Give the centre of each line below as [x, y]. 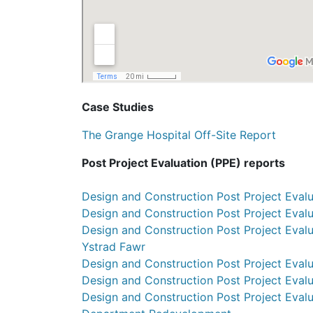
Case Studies [118, 107]
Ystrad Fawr [114, 247]
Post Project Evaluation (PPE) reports [183, 163]
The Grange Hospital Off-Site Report [179, 135]
